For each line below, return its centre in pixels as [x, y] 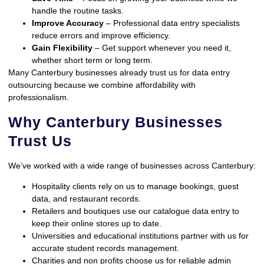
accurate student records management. [105, 248]
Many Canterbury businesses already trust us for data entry [119, 73]
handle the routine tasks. [78, 11]
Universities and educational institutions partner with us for [140, 235]
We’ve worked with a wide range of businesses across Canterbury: [132, 165]
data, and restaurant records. [86, 198]
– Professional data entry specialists [172, 23]
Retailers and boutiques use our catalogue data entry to [136, 211]
